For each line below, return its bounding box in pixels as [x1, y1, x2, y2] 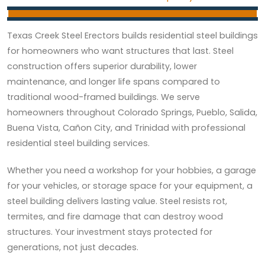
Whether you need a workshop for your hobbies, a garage [7, 164, 256, 176]
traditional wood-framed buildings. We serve [7, 91, 200, 103]
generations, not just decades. [7, 241, 138, 253]
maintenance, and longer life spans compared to [7, 75, 220, 88]
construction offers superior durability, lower [7, 60, 197, 72]
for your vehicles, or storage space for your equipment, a [7, 179, 253, 192]
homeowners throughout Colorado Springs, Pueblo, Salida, [7, 106, 257, 118]
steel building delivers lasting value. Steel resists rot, [7, 195, 227, 207]
